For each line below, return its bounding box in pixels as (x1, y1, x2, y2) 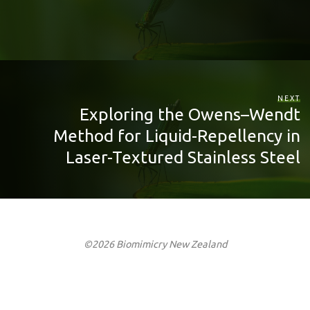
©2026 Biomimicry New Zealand (83, 239, 227, 250)
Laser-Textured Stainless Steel (65, 147, 300, 167)
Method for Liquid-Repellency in (53, 125, 300, 145)
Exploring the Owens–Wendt (79, 104, 300, 124)
